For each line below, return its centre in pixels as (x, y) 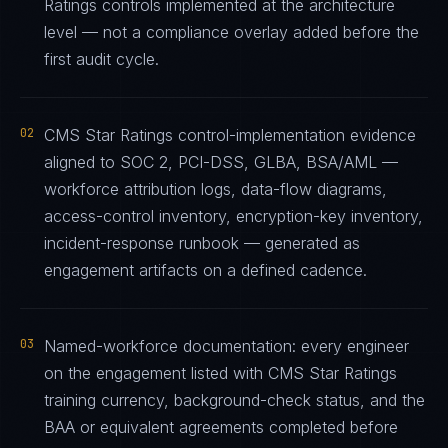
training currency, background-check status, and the (234, 400)
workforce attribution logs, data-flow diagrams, (215, 189)
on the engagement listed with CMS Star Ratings (220, 373)
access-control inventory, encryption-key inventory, (233, 216)
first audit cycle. (101, 59)
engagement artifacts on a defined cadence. (205, 270)
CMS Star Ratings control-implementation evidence (230, 135)
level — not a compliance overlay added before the (231, 32)
